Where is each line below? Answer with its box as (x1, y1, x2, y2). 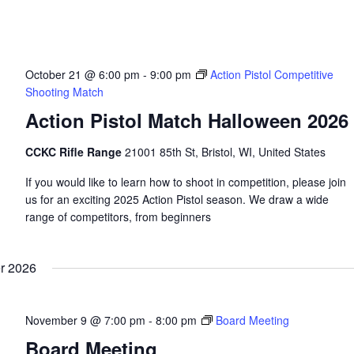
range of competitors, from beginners (24, 209, 211, 225)
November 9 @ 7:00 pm (24, 312, 145, 329)
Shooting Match (24, 84, 104, 100)
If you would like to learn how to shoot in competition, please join (24, 174, 346, 190)
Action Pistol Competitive (209, 66, 333, 83)
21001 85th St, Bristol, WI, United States (124, 144, 326, 160)
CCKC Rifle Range (24, 144, 125, 160)
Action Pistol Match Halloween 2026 (24, 107, 348, 134)
